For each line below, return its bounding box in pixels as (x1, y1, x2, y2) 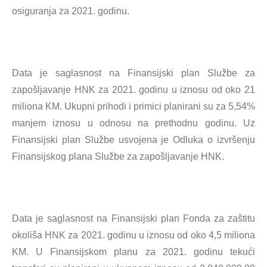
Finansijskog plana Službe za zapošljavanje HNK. (12, 151, 224, 162)
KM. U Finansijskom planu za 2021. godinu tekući (12, 247, 255, 257)
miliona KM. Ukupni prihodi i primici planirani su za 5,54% (12, 101, 255, 111)
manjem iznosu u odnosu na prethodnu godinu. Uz (12, 118, 255, 128)
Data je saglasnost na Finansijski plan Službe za (12, 68, 255, 78)
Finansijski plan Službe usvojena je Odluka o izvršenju (12, 135, 255, 145)
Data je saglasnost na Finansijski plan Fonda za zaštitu (12, 213, 255, 223)
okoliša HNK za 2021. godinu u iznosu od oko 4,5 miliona (12, 230, 255, 240)
